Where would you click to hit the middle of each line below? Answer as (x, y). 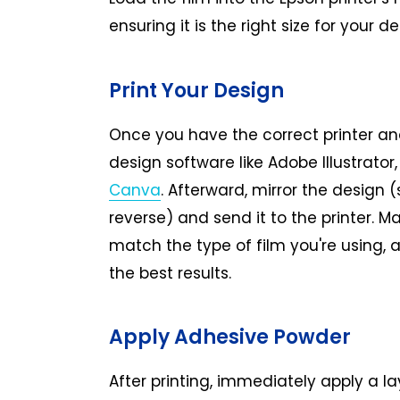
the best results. (170, 273)
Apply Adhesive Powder (230, 337)
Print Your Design (196, 91)
